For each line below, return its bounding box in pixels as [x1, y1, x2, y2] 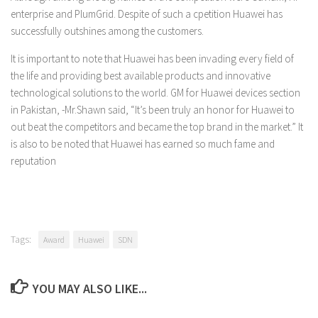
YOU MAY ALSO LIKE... [32, 280, 147, 297]
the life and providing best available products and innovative [11, 69, 270, 82]
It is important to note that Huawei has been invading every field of [11, 52, 294, 65]
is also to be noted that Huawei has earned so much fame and [11, 137, 275, 150]
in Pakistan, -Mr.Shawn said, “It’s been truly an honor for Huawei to [11, 103, 295, 116]
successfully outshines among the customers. [11, 24, 204, 38]
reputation [11, 154, 56, 168]
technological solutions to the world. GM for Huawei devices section [11, 86, 300, 99]
